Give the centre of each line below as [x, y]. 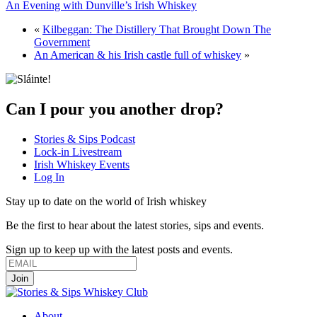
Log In [49, 177]
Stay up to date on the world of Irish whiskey [106, 201]
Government [62, 42]
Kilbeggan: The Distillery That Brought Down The [157, 29]
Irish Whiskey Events [82, 164]
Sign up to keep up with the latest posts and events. [119, 249]
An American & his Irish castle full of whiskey [138, 54]
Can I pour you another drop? [115, 109]
